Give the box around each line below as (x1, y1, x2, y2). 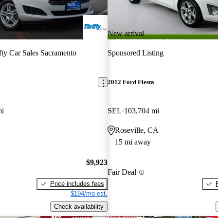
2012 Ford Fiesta (107, 78, 154, 86)
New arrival (107, 29, 144, 37)
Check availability (54, 202, 104, 210)
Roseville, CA (114, 126, 159, 135)
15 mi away (114, 138, 151, 146)
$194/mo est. (70, 189, 108, 197)
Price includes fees (50, 180, 104, 187)
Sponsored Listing (107, 48, 163, 57)
